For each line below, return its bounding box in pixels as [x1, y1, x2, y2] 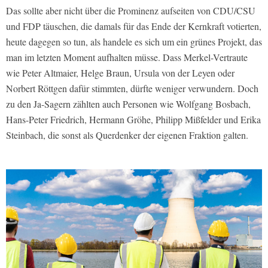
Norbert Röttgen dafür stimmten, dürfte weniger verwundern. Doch [6, 82, 258, 95]
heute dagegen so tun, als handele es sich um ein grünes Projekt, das [6, 35, 262, 48]
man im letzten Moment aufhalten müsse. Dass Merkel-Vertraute [6, 51, 248, 64]
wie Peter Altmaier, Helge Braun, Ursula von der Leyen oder [6, 66, 234, 80]
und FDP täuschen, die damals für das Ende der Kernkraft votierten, [6, 20, 261, 33]
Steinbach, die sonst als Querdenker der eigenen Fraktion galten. [6, 129, 248, 142]
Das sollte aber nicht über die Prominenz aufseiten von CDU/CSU [6, 4, 255, 17]
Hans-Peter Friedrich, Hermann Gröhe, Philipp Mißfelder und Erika [6, 113, 261, 126]
